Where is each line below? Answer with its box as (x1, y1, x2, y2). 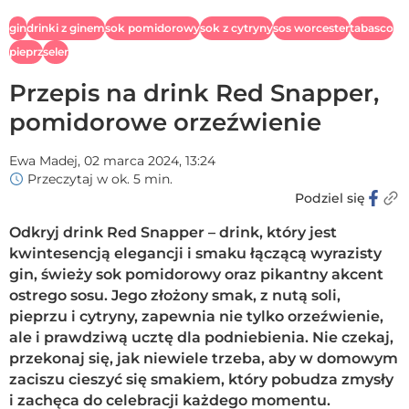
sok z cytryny (200, 21, 273, 36)
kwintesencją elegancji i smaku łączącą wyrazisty (9, 244, 382, 262)
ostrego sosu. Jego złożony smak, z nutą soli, (9, 286, 341, 304)
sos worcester (273, 21, 350, 36)
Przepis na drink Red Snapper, (9, 78, 379, 108)
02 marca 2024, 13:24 (84, 152, 215, 169)
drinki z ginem (26, 21, 105, 36)
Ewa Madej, (9, 152, 80, 169)
